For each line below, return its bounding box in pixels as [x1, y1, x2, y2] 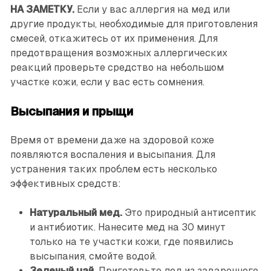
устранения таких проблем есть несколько [10, 163, 217, 175]
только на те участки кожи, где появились [29, 236, 233, 248]
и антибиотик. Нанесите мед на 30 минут [29, 221, 226, 233]
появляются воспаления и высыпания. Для [10, 149, 215, 161]
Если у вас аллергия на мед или [76, 4, 230, 16]
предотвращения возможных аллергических [10, 47, 227, 59]
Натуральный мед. [29, 207, 122, 219]
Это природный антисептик [122, 207, 256, 219]
